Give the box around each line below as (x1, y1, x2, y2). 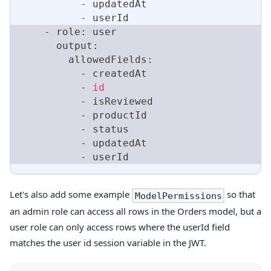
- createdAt (20, 68, 147, 80)
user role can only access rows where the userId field (10, 221, 230, 233)
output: (20, 40, 99, 52)
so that (224, 188, 256, 201)
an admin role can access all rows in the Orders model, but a (10, 205, 261, 218)
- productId (20, 109, 147, 122)
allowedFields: (20, 54, 153, 66)
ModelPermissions (134, 190, 222, 201)
